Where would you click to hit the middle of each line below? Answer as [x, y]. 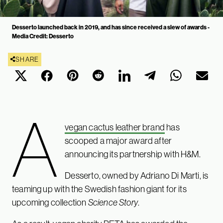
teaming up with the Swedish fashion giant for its [99, 189]
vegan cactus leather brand [115, 127]
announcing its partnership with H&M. [133, 154]
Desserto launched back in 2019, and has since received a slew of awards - [111, 27]
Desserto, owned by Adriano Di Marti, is [137, 175]
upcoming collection [50, 202]
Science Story [113, 202]
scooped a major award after [118, 141]
